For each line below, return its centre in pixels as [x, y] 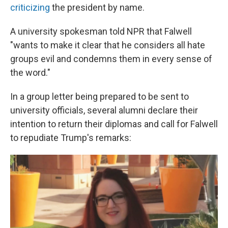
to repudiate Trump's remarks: [71, 138]
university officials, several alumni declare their [104, 110]
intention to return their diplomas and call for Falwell [114, 124]
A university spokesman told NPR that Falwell [101, 31]
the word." [30, 73]
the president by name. [97, 7]
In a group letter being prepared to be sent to [99, 96]
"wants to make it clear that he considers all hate [108, 45]
